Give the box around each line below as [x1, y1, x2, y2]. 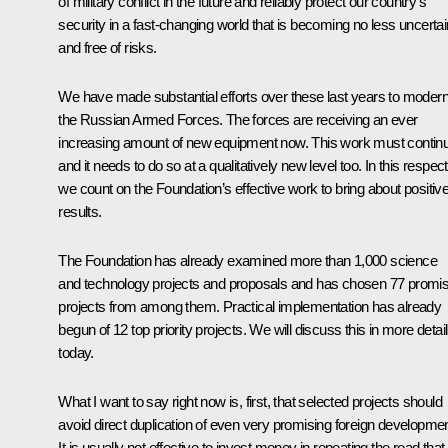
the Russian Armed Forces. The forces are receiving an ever [58, 110, 418, 128]
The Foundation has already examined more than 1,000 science [58, 251, 437, 269]
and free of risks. [58, 38, 160, 56]
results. [58, 202, 105, 220]
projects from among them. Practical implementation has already [58, 297, 442, 315]
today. [58, 343, 98, 361]
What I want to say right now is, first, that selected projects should [58, 392, 442, 410]
